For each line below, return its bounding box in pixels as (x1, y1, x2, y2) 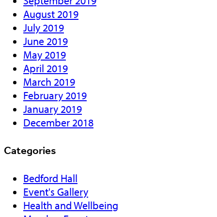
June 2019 (23, 34, 68, 48)
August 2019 (23, 7, 78, 21)
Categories (4, 143, 56, 157)
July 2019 (23, 20, 64, 34)
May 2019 (23, 47, 66, 62)
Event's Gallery (23, 185, 88, 199)
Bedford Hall (23, 171, 77, 186)
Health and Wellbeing (23, 199, 118, 213)
